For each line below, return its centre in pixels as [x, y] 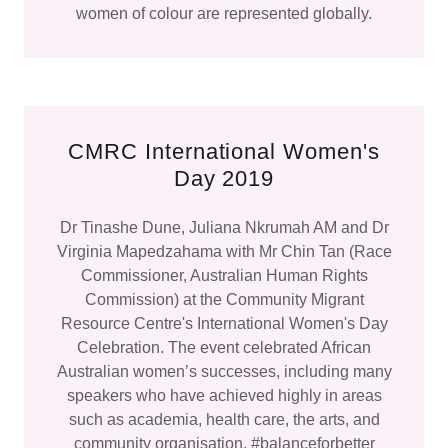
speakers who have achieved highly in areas [224, 395]
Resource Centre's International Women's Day [224, 323]
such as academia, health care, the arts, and [224, 419]
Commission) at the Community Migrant [224, 299]
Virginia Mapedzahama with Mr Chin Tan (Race [224, 251]
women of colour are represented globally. [224, 13]
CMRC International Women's [224, 151]
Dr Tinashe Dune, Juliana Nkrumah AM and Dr [224, 227]
